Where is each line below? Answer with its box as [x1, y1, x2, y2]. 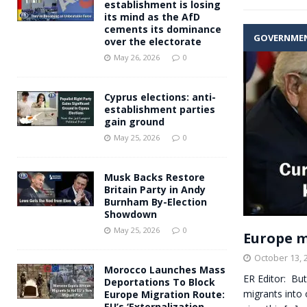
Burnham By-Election [104, 195, 207, 208]
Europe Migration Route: [104, 287, 225, 301]
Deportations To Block [104, 275, 215, 288]
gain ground [104, 114, 164, 128]
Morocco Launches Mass [104, 262, 225, 276]
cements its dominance [104, 22, 221, 36]
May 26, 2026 [114, 51, 160, 62]
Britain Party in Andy [104, 182, 206, 196]
